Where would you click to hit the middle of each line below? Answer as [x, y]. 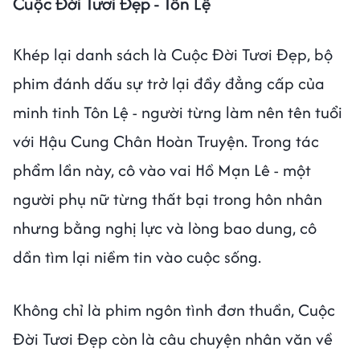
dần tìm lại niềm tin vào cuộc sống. [137, 256]
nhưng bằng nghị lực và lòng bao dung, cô [165, 227]
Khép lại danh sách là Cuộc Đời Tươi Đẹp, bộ [173, 54]
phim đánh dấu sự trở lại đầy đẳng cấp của [169, 83]
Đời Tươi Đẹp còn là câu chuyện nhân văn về [173, 338]
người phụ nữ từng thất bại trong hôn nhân [168, 198]
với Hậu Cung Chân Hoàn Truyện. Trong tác [166, 141]
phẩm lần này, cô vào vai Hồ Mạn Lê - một [162, 170]
